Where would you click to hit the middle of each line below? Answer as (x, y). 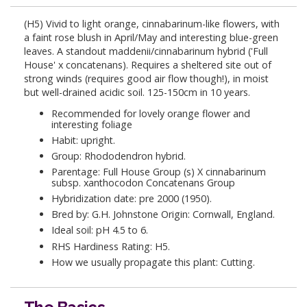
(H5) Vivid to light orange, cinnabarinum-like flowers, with (152, 23)
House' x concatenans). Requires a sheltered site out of (148, 64)
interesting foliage (92, 124)
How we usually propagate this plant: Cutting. (153, 262)
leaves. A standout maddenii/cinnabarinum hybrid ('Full (146, 51)
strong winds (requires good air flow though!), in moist (146, 78)
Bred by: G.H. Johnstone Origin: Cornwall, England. (163, 214)
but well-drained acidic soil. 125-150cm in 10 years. (137, 92)
